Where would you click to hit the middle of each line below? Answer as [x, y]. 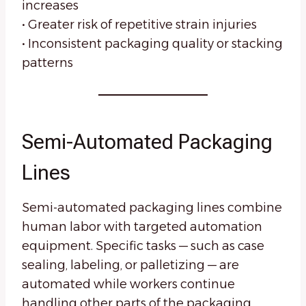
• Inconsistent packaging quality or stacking [152, 44]
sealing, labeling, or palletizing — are [130, 265]
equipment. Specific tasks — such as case [143, 246]
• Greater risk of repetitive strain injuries [139, 25]
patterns [47, 63]
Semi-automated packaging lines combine [152, 208]
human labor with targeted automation [142, 227]
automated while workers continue [128, 284]
